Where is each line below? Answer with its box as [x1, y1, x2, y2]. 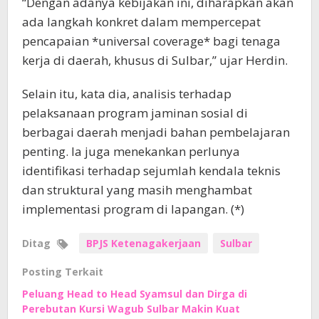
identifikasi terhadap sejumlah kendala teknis [22, 162, 281, 179]
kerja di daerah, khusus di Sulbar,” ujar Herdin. [22, 52, 288, 69]
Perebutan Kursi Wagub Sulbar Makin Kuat [22, 302, 240, 316]
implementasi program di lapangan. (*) [22, 201, 244, 218]
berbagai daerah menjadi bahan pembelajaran [22, 124, 290, 141]
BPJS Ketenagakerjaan [86, 236, 201, 251]
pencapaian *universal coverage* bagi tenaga [22, 33, 281, 50]
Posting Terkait [22, 265, 103, 279]
